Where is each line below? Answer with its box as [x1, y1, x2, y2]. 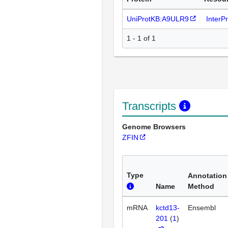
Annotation [188, 171, 227, 180]
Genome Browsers [122, 122, 186, 131]
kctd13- [156, 203, 180, 212]
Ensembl [188, 203, 216, 212]
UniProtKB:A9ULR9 [127, 14, 189, 23]
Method [188, 182, 214, 190]
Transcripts [122, 99, 179, 112]
